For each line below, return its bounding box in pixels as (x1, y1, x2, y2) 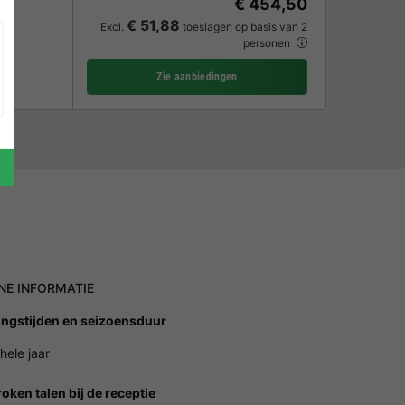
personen (243, 36, 293, 51)
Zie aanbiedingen (156, 70, 238, 83)
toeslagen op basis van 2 (180, 20, 307, 34)
